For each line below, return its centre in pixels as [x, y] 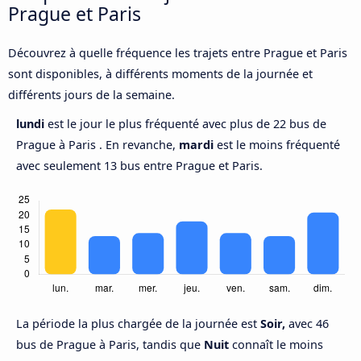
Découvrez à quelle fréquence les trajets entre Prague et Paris [178, 53]
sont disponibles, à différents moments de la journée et [160, 74]
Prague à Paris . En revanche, [98, 145]
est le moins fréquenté [277, 145]
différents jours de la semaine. [91, 95]
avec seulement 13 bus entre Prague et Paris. [139, 166]
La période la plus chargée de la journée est [138, 324]
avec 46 [307, 324]
